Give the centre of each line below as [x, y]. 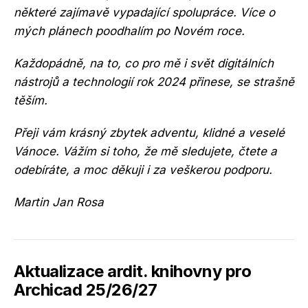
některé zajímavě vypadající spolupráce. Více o [144, 12]
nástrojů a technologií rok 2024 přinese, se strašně [154, 82]
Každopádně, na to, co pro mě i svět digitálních [144, 63]
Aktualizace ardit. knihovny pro [133, 271]
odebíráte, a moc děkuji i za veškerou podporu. [143, 170]
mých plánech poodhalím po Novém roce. [129, 31]
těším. [31, 100]
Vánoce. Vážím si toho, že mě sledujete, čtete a [145, 151]
